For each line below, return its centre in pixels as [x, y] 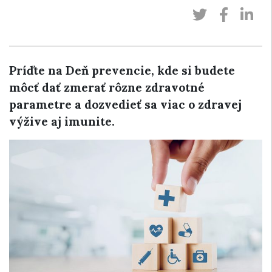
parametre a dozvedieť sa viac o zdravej [125, 104]
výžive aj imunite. [62, 121]
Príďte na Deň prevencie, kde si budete [122, 70]
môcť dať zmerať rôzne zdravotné [107, 87]
